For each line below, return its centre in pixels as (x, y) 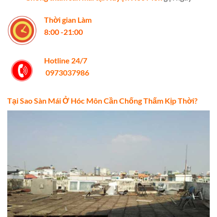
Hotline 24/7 (65, 61)
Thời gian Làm (68, 20)
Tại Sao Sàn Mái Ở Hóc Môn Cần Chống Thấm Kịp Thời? (102, 101)
